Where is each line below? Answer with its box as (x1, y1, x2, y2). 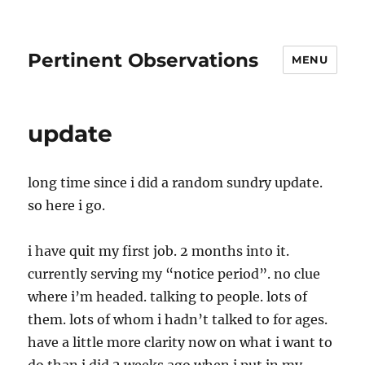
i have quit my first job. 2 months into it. (28, 243, 290, 259)
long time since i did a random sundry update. (28, 174, 323, 191)
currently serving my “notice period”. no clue (28, 266, 321, 282)
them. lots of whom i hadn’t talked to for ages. (28, 311, 328, 328)
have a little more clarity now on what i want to (28, 334, 333, 350)
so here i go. (28, 197, 106, 213)
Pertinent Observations (28, 48, 259, 72)
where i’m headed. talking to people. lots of (28, 288, 308, 305)
